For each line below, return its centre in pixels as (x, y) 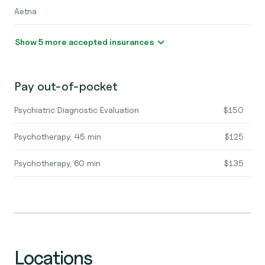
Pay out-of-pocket (66, 86)
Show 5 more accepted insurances (111, 42)
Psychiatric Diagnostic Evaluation (77, 110)
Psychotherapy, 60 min (57, 163)
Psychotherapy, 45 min (58, 136)
